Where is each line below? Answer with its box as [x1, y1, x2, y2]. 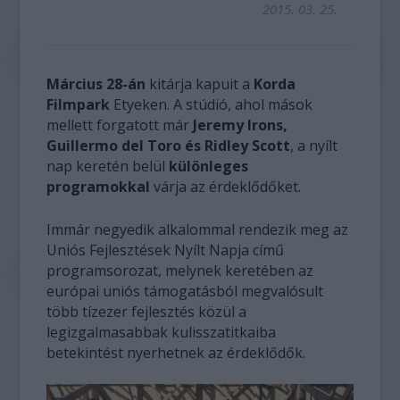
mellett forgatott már [46, 115, 194, 135]
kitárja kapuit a [149, 74, 254, 94]
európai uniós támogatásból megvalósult [46, 281, 324, 301]
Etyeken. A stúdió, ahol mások [110, 95, 313, 114]
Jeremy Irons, [193, 115, 288, 135]
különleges [169, 156, 249, 176]
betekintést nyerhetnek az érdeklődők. [46, 343, 306, 362]
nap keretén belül [46, 156, 170, 176]
